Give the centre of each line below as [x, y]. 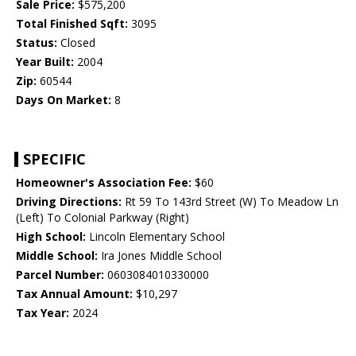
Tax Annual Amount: [74, 294]
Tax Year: [43, 313]
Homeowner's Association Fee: [104, 183]
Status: [37, 43]
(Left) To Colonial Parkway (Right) [103, 218]
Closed [76, 43]
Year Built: [45, 62]
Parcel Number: [60, 275]
